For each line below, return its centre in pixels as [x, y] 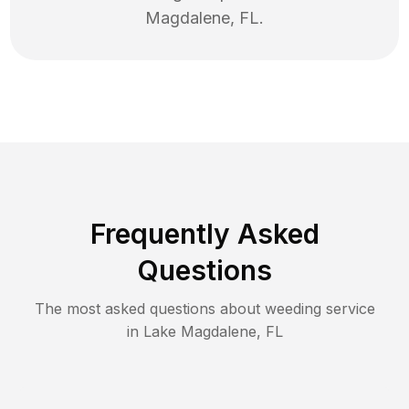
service [348, 309]
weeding [293, 309]
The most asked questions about [149, 309]
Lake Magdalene [199, 332]
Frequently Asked [204, 234]
